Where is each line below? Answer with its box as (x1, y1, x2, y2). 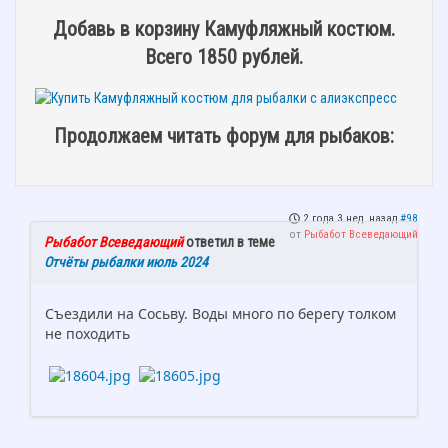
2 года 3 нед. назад (303, 212, 397, 226)
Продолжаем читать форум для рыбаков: (54, 123, 394, 148)
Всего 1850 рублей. (145, 45, 303, 70)
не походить (45, 324, 134, 344)
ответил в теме (183, 234, 275, 251)
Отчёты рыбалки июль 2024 (44, 254, 208, 271)
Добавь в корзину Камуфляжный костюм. (53, 17, 395, 42)
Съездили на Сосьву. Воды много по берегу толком (45, 304, 396, 324)
